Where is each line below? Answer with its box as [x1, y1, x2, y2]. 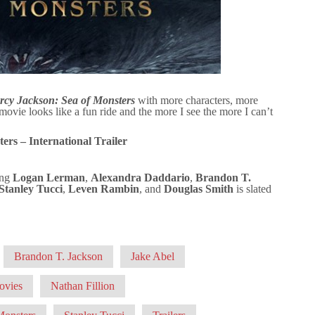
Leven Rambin [68, 182, 139, 195]
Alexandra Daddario [91, 171, 190, 184]
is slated [233, 182, 271, 195]
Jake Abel [131, 250, 174, 262]
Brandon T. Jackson [14, 250, 103, 262]
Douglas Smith [164, 182, 233, 195]
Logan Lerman [13, 171, 85, 184]
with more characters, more [135, 94, 258, 106]
